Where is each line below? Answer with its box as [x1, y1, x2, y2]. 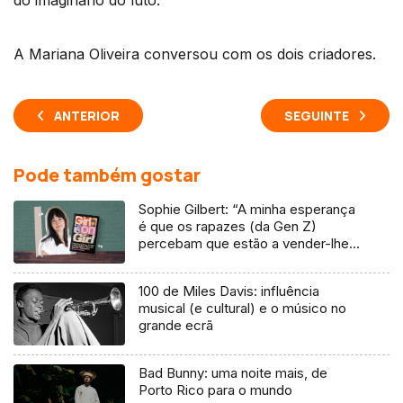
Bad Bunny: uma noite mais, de [139, 364, 328, 382]
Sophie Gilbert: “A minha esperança [139, 201, 356, 219]
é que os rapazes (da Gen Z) [139, 218, 318, 236]
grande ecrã [139, 317, 214, 335]
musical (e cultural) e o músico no [139, 300, 347, 318]
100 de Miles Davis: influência [139, 282, 320, 300]
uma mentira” [139, 252, 221, 270]
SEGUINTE [284, 107, 349, 125]
